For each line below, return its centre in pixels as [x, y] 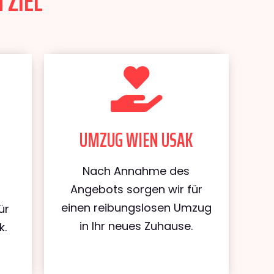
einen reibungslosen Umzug [136, 208]
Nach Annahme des [136, 171]
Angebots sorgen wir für [136, 189]
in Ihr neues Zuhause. [136, 226]
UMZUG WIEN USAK [136, 140]
